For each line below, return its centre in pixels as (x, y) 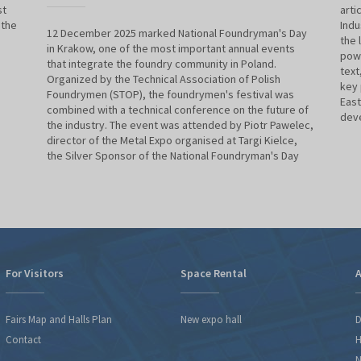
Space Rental (213, 274)
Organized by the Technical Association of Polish (164, 79)
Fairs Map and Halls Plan (59, 320)
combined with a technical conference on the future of (178, 110)
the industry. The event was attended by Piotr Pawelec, (180, 125)
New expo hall (211, 320)
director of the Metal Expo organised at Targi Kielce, (172, 141)
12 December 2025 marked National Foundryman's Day (177, 33)
